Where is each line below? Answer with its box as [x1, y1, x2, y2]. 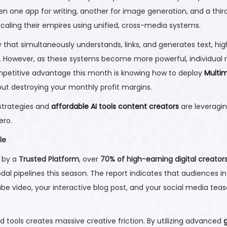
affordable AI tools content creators [51, 101, 179, 112]
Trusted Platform [19, 154, 79, 165]
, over [79, 154, 100, 165]
